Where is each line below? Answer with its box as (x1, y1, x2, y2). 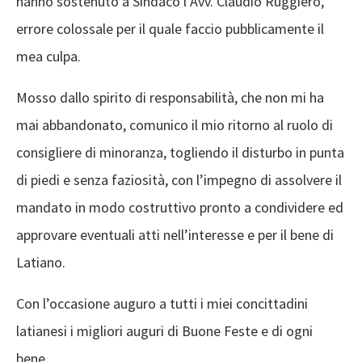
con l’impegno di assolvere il (171, 170, 342, 189)
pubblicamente (222, 19, 314, 38)
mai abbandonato (16, 116, 123, 134)
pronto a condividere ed (200, 198, 343, 217)
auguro (113, 294, 156, 313)
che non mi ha (238, 88, 324, 107)
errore (16, 19, 57, 38)
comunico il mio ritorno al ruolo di (129, 116, 333, 134)
